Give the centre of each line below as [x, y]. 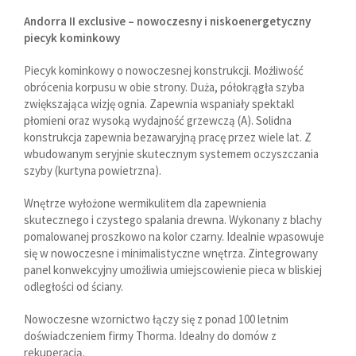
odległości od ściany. [74, 286]
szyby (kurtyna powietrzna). [93, 170]
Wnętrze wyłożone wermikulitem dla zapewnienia [145, 203]
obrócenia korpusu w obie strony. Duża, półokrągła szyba [164, 87]
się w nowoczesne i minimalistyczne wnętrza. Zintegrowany [171, 253]
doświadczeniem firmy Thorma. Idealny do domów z [150, 335]
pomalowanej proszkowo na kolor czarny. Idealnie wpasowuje [174, 236]
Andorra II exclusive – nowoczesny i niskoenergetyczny [167, 21]
